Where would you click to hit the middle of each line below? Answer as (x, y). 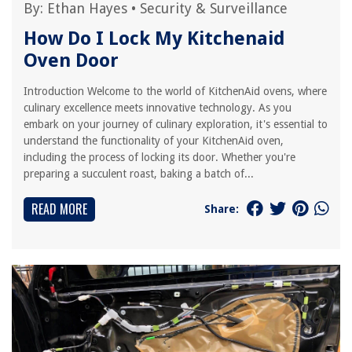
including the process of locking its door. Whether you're (159, 157)
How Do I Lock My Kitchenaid (154, 38)
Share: (222, 209)
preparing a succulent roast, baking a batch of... (139, 174)
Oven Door (71, 60)
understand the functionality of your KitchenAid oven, (154, 141)
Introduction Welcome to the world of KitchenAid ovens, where (175, 91)
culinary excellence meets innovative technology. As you (158, 108)
